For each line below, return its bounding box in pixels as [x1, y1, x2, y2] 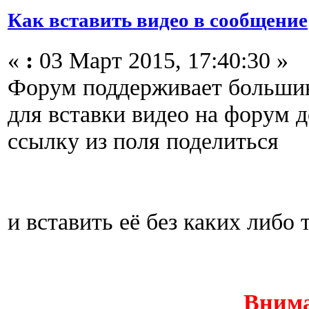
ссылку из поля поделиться [8, 128, 279, 154]
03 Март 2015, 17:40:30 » [33, 47, 288, 73]
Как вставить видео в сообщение [8, 9, 308, 31]
